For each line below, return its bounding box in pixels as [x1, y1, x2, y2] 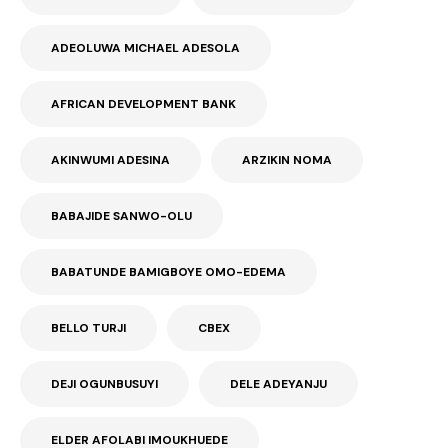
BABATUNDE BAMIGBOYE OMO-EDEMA [51, 264, 286, 281]
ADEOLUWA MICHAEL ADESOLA [51, 40, 240, 57]
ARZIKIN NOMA [242, 152, 332, 169]
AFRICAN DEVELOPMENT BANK [51, 96, 236, 113]
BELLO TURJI [51, 320, 126, 337]
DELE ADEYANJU [230, 376, 327, 393]
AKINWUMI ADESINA [51, 152, 170, 169]
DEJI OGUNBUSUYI [51, 376, 158, 393]
